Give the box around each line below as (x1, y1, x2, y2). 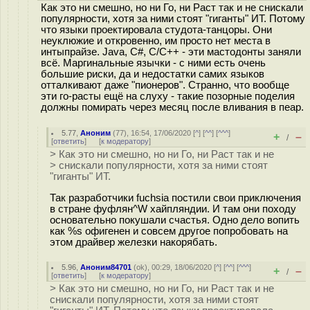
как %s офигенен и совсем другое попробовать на (50, 225, 288, 237)
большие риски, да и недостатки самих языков (41, 69, 264, 80)
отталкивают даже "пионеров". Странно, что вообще (41, 80, 289, 91)
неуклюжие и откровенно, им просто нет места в (41, 35, 271, 46)
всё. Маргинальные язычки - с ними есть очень (41, 57, 266, 69)
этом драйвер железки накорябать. (50, 236, 217, 248)
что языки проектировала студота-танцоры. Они (41, 24, 272, 35)
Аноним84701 (80, 263, 132, 271)
